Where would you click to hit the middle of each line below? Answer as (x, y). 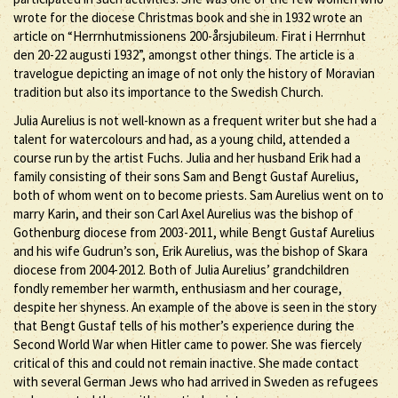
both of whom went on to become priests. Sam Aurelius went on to (199, 195)
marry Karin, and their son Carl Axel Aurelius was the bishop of (183, 213)
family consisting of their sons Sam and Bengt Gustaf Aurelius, (186, 176)
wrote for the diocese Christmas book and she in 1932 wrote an (188, 17)
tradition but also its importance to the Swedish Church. (168, 92)
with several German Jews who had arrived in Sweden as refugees (196, 381)
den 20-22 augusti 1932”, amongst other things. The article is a (184, 55)
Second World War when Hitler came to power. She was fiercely (187, 344)
